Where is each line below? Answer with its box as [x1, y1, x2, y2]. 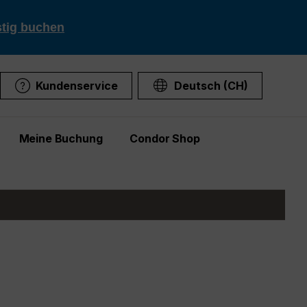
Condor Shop [130, 132, 200, 145]
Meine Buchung [19, 132, 103, 145]
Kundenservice [36, 79, 118, 93]
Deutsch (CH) [174, 79, 248, 93]
